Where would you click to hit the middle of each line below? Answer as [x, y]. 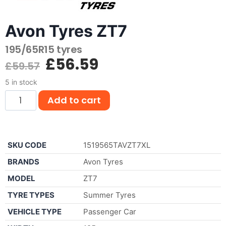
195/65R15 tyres [44, 49]
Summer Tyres [109, 195]
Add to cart [74, 100]
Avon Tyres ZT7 [66, 31]
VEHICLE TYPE [35, 211]
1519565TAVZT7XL [117, 145]
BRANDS [23, 161]
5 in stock [21, 82]
